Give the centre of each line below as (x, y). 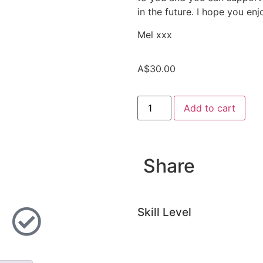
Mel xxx (155, 34)
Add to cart (210, 108)
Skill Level (164, 213)
